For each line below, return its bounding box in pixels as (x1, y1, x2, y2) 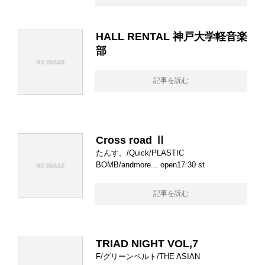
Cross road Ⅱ (96, 134, 166, 146)
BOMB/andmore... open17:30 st (96, 160, 205, 169)
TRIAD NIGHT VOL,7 (96, 238, 198, 250)
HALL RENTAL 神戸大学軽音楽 (96, 31, 247, 43)
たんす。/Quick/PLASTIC (96, 148, 184, 157)
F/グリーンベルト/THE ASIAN (96, 252, 200, 261)
